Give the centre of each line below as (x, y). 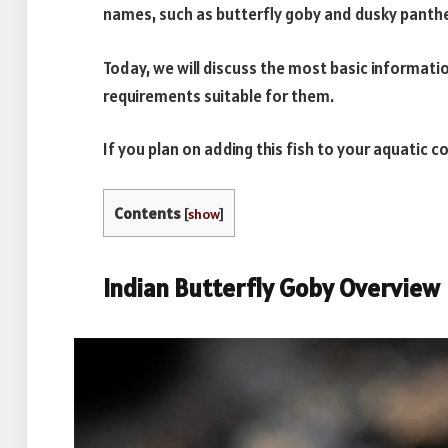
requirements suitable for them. (218, 95)
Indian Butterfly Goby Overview (271, 288)
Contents (147, 212)
